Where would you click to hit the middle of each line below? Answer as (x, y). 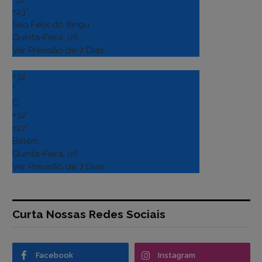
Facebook (54, 256)
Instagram (176, 256)
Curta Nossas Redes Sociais (89, 214)
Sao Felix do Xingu (51, 25)
